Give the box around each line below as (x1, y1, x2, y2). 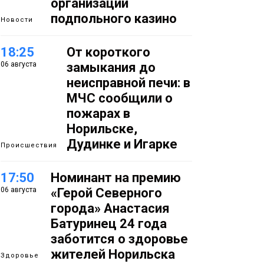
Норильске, (67, 121, 137, 136)
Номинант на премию (51, 170, 181, 185)
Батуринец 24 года (51, 216, 167, 231)
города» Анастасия (51, 200, 170, 216)
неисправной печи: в (67, 75, 190, 90)
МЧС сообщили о (67, 90, 173, 105)
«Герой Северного (51, 185, 162, 200)
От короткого (67, 44, 150, 60)
